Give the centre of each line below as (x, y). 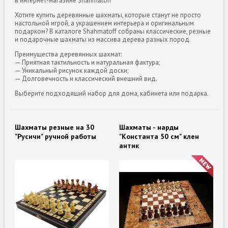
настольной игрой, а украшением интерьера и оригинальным (105, 23)
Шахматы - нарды (149, 127)
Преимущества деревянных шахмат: (68, 54)
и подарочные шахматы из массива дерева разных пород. (103, 39)
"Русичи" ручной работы (56, 136)
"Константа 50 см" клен (159, 136)
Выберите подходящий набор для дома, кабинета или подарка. (112, 93)
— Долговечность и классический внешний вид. (86, 78)
